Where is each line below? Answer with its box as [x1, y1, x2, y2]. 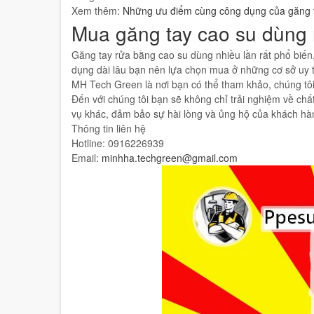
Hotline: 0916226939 [71, 129, 164, 143]
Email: [71, 144, 102, 158]
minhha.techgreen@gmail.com [102, 144, 238, 158]
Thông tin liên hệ [71, 114, 146, 128]
